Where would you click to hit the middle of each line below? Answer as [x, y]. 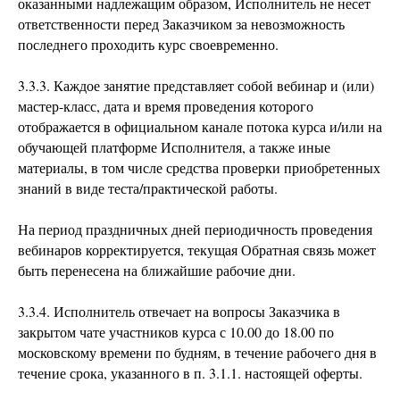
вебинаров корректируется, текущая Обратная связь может [197, 250]
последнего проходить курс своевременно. [148, 44]
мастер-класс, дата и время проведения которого [166, 106]
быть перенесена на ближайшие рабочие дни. [157, 270]
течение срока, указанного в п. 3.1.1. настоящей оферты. [190, 373]
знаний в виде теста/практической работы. [148, 188]
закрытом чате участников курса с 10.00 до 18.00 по [176, 332]
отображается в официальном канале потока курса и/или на [200, 126]
